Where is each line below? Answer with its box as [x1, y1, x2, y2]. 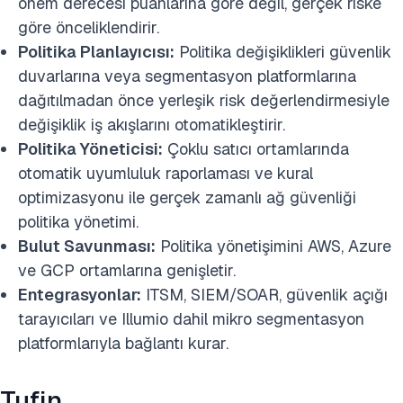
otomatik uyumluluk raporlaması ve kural [18, 163, 313, 184]
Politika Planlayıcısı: [18, 41, 175, 63]
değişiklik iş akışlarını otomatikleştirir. [18, 114, 285, 136]
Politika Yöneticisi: [18, 139, 163, 160]
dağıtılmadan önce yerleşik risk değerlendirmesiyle [18, 90, 390, 112]
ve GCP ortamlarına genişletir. [18, 260, 236, 282]
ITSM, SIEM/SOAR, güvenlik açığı [141, 284, 388, 306]
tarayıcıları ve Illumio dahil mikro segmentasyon [18, 309, 364, 330]
